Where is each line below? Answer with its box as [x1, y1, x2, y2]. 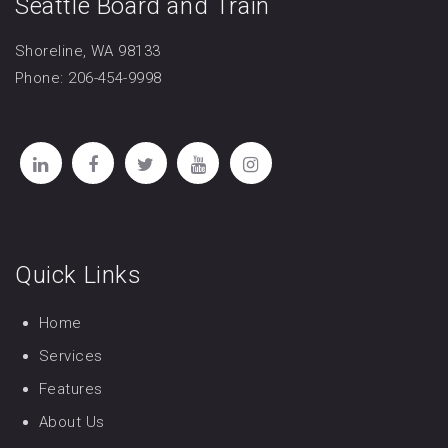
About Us [39, 412, 105, 431]
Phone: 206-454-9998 [15, 69, 162, 87]
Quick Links [15, 260, 142, 289]
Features [39, 379, 103, 398]
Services [39, 346, 103, 365]
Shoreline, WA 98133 [15, 42, 161, 60]
